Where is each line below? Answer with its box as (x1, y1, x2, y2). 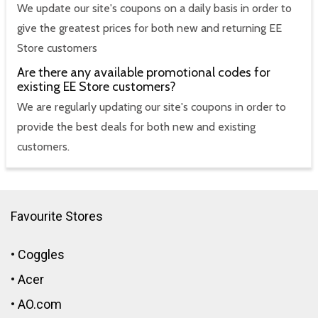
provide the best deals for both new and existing (17, 119, 256, 133)
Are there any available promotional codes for (17, 65, 270, 81)
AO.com (18, 296, 62, 312)
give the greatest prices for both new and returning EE (17, 21, 282, 35)
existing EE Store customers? (17, 79, 176, 95)
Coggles (18, 246, 65, 262)
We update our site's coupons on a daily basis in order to (17, 1, 292, 16)
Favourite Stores (11, 208, 103, 224)
